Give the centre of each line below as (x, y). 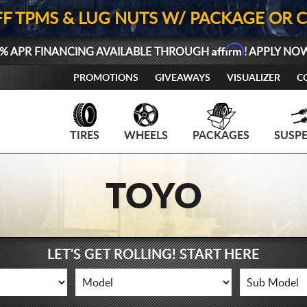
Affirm (228, 49)
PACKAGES (221, 136)
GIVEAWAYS (183, 78)
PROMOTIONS (106, 78)
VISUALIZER (254, 78)
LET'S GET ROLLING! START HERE (153, 255)
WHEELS (146, 136)
